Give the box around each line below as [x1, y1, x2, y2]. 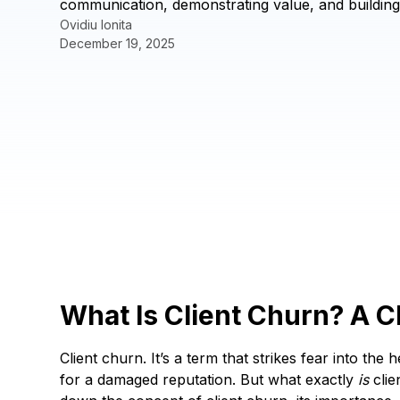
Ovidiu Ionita [60, 17, 133, 32]
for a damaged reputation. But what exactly [60, 371, 359, 388]
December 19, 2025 [60, 36, 176, 51]
